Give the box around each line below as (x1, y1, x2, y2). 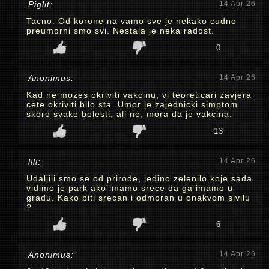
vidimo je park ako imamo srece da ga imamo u (26, 183, 233, 193)
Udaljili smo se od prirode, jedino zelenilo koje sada (26, 174, 252, 183)
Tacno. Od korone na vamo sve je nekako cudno (26, 16, 237, 26)
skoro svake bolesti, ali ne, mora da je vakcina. (26, 109, 232, 119)
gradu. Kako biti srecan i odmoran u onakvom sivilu (26, 193, 250, 202)
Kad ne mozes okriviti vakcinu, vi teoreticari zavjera (26, 90, 252, 100)
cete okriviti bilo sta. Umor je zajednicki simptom (26, 100, 238, 109)
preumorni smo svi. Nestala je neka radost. (26, 26, 214, 35)
